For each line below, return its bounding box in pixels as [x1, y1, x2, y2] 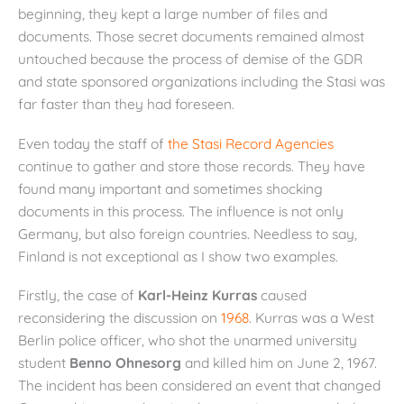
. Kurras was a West [249, 308, 374, 327]
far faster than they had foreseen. [18, 95, 234, 114]
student [18, 353, 69, 372]
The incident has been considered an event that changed [18, 376, 381, 395]
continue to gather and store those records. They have [18, 156, 365, 175]
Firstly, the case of [18, 286, 138, 305]
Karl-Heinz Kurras [138, 286, 257, 305]
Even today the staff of [18, 133, 168, 152]
